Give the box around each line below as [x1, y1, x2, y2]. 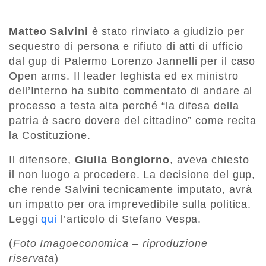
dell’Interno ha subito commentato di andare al [9, 85, 253, 97]
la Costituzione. [9, 129, 91, 142]
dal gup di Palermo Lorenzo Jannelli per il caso [9, 55, 256, 68]
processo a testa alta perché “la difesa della [9, 100, 239, 112]
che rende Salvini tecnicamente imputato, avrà [9, 183, 252, 196]
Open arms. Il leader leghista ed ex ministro [9, 70, 239, 83]
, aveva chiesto [170, 154, 249, 166]
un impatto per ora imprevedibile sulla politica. [9, 198, 252, 211]
